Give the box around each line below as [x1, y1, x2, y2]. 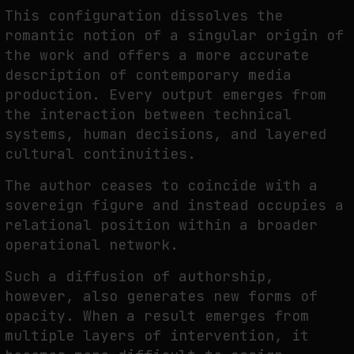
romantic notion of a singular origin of [5, 25, 344, 44]
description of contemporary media [5, 65, 292, 84]
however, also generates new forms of [5, 287, 318, 306]
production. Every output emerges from [5, 85, 326, 104]
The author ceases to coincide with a [5, 175, 318, 194]
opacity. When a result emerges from [5, 307, 309, 326]
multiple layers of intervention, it [5, 326, 309, 345]
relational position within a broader [5, 215, 318, 234]
